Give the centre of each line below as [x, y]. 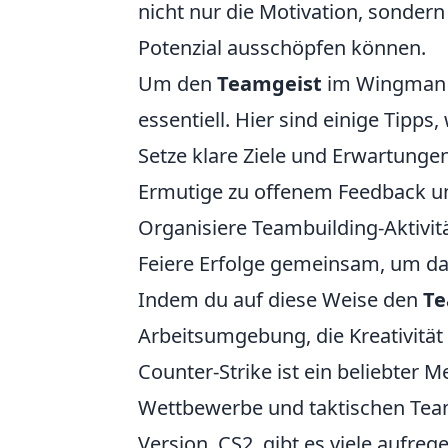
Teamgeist [269, 83]
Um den [177, 83]
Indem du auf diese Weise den [280, 299]
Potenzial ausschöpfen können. [282, 47]
